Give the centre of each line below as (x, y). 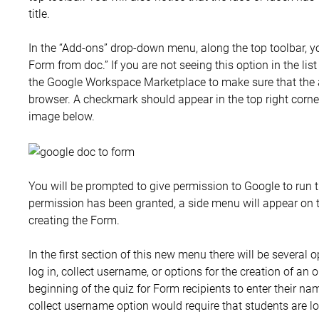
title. (39, 14)
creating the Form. (74, 219)
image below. (62, 116)
